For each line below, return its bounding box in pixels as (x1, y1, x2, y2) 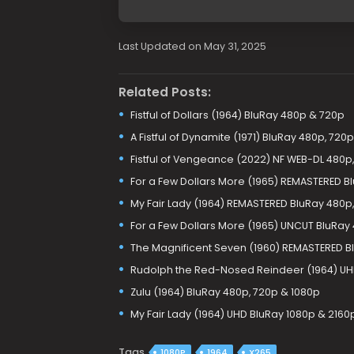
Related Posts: (118, 83, 211, 100)
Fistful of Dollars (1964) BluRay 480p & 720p (130, 107, 345, 122)
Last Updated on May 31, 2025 (118, 40, 266, 53)
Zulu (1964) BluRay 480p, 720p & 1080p (130, 284, 320, 299)
